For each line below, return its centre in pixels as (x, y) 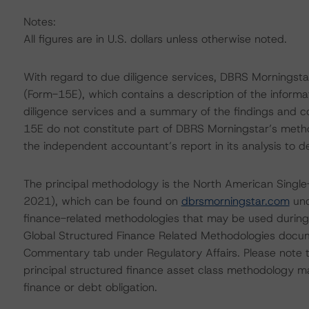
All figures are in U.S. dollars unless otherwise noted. (155, 39)
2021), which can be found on (102, 201)
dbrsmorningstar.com (235, 201)
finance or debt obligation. (90, 287)
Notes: (39, 22)
